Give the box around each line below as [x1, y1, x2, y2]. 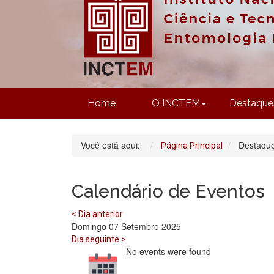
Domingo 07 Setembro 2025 [72, 220, 181, 233]
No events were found [125, 245, 211, 258]
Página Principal [161, 141, 223, 151]
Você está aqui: [81, 139, 145, 152]
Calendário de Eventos [72, 180, 265, 202]
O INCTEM [152, 97, 201, 109]
